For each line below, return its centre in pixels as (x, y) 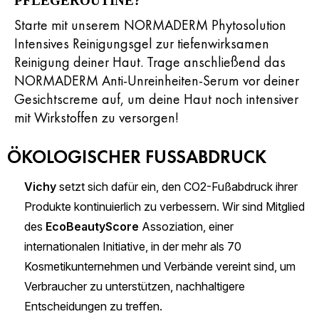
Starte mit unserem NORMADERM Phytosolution (150, 25)
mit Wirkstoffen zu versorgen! (96, 117)
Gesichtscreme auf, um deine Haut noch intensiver (156, 99)
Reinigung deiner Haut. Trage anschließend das (150, 62)
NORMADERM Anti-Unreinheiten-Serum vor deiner (157, 80)
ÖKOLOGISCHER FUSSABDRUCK (137, 157)
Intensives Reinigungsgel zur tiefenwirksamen (142, 43)
